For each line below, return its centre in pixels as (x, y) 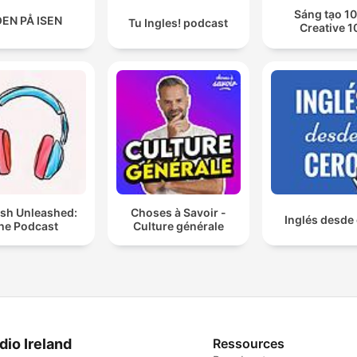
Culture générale (178, 226)
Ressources (249, 343)
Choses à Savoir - (178, 213)
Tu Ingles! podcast (178, 23)
